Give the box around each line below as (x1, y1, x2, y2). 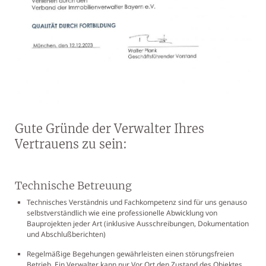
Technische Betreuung (15, 178, 132, 192)
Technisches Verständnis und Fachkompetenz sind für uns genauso (27, 197, 247, 207)
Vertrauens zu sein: (15, 136, 127, 151)
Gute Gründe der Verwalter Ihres (15, 121, 204, 136)
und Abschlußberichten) (27, 229, 106, 239)
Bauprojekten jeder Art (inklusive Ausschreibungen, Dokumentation (27, 218, 249, 229)
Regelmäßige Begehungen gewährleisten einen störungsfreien (27, 248, 234, 259)
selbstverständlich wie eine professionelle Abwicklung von (27, 207, 217, 218)
